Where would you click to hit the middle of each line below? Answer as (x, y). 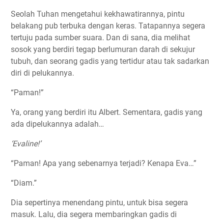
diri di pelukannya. (42, 73)
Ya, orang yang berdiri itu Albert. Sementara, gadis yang (107, 112)
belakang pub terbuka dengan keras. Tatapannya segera (108, 26)
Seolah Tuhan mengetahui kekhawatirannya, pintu (98, 14)
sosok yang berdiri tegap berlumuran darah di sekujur (103, 50)
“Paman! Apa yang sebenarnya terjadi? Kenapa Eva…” (104, 164)
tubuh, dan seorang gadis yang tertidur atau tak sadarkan (110, 61)
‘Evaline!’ (26, 144)
